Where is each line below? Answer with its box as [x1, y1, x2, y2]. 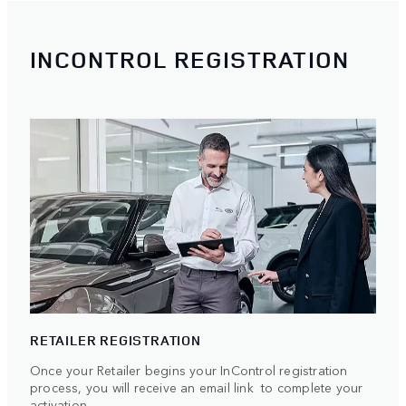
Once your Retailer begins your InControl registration [30, 360, 348, 379]
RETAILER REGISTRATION [30, 330, 201, 350]
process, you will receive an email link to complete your [30, 377, 363, 396]
